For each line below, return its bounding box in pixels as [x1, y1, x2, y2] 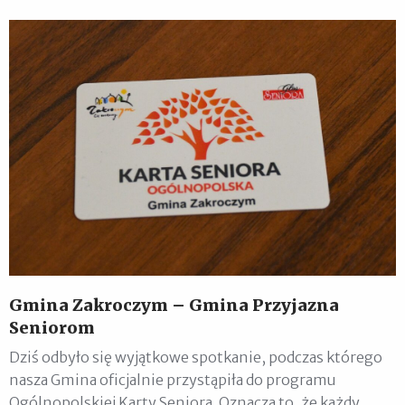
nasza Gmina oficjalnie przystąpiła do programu [9, 370, 336, 389]
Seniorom [9, 316, 95, 338]
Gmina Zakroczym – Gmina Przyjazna [9, 294, 339, 316]
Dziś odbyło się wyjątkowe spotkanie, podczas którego [9, 347, 382, 366]
